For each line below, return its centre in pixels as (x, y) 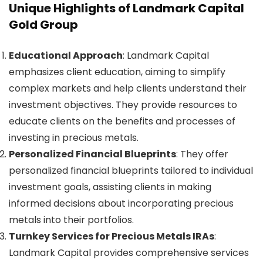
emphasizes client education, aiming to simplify (117, 72)
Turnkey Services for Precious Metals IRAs (112, 236)
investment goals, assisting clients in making (110, 187)
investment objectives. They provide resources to (123, 104)
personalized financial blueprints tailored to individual (131, 170)
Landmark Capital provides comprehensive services (129, 252)
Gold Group (43, 24)
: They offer (202, 154)
